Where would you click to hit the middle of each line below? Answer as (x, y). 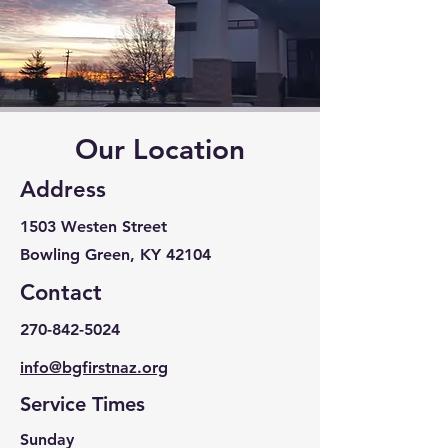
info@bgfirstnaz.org (94, 367)
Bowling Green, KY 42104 (115, 254)
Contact (61, 292)
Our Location (160, 149)
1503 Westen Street (93, 226)
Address (63, 189)
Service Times (82, 404)
